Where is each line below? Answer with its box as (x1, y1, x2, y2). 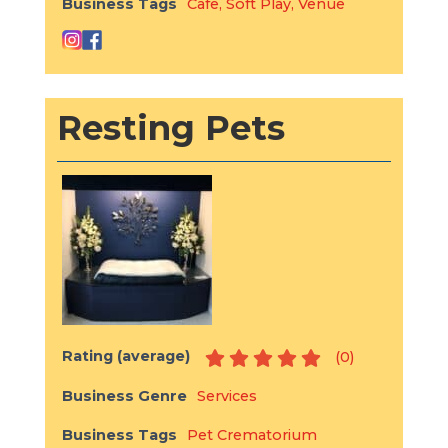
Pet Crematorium (186, 426, 317, 445)
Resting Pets (56, 107, 285, 150)
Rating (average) (61, 347, 190, 366)
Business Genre (61, 387, 187, 406)
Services (196, 387, 257, 406)
